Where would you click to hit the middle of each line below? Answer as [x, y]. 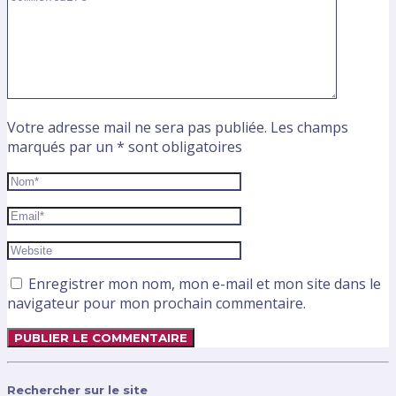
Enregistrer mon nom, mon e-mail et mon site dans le [205, 284]
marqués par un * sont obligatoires [125, 147]
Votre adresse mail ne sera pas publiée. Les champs [178, 128]
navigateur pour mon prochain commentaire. [156, 304]
